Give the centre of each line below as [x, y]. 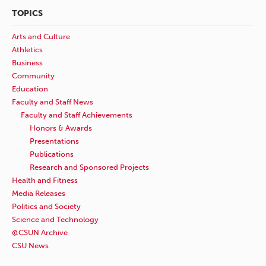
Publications [52, 154]
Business [27, 63]
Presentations [54, 141]
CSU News [30, 246]
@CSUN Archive [40, 233]
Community [33, 76]
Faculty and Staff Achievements [77, 115]
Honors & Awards [61, 128]
